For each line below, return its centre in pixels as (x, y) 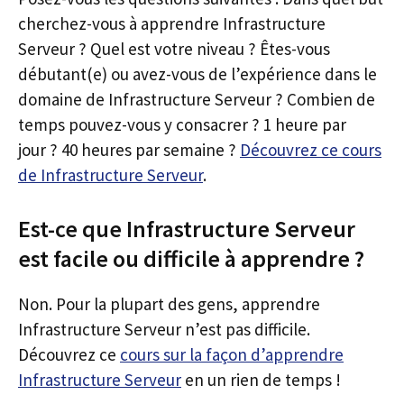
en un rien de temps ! (261, 379)
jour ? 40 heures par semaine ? (129, 150)
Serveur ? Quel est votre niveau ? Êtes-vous (174, 49)
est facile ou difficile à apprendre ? (191, 258)
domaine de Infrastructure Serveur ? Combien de (197, 99)
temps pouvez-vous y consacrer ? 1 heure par (182, 124)
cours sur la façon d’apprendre (232, 354)
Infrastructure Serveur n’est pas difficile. (164, 329)
